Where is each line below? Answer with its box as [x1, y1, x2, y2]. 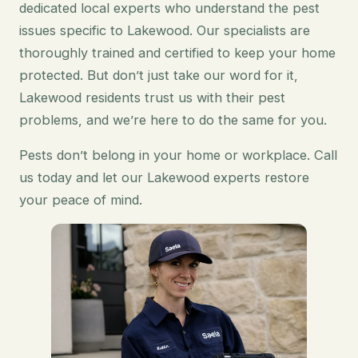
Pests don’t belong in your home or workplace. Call [19, 146, 337, 163]
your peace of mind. [19, 191, 142, 208]
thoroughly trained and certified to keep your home [19, 44, 336, 61]
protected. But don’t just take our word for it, [19, 66, 298, 83]
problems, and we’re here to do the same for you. [19, 111, 327, 128]
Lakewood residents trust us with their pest [19, 89, 285, 105]
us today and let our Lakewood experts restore [19, 169, 309, 185]
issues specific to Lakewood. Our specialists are [19, 22, 310, 38]
